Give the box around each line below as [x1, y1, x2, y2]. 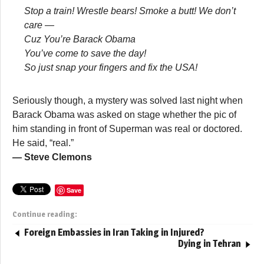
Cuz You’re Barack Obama [24, 34, 136, 44]
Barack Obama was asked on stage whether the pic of [12, 109, 236, 120]
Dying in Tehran [178, 237, 241, 249]
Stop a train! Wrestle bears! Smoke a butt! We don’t [24, 5, 236, 16]
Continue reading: [12, 209, 77, 219]
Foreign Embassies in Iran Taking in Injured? [24, 226, 204, 238]
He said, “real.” [12, 137, 74, 148]
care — [24, 19, 54, 30]
